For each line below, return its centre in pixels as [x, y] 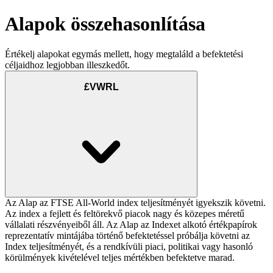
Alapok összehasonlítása [105, 24]
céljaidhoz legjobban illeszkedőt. [67, 65]
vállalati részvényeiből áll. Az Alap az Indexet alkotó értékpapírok [131, 225]
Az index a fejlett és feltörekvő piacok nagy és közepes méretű [125, 214]
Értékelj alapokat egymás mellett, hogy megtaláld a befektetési [124, 54]
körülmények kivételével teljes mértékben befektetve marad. [120, 258]
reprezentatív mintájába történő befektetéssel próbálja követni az [127, 236]
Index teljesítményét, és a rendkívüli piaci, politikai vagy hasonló [129, 247]
